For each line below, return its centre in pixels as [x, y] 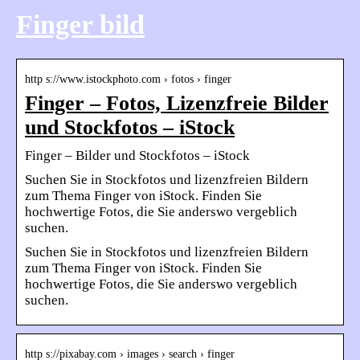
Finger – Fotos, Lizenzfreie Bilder [177, 104]
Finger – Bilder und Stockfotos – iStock [137, 156]
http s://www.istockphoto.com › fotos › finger [128, 80]
